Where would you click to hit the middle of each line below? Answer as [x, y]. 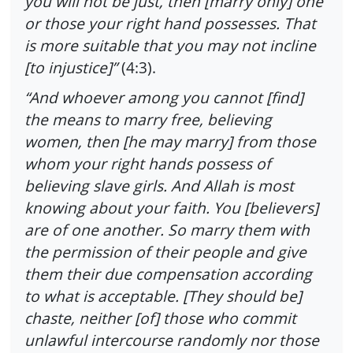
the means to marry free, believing [148, 119]
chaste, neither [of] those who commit [160, 318]
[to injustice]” [71, 68]
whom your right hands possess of [148, 163]
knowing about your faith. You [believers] [171, 207]
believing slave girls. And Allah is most [159, 185]
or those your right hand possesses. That [170, 24]
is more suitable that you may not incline [170, 46]
